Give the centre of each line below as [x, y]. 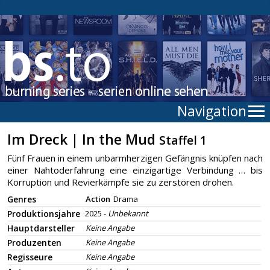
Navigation [212, 111]
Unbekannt [128, 213]
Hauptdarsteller [41, 228]
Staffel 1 [183, 140]
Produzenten [34, 243]
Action [98, 199]
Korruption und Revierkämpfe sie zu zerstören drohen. [121, 182]
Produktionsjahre [44, 214]
